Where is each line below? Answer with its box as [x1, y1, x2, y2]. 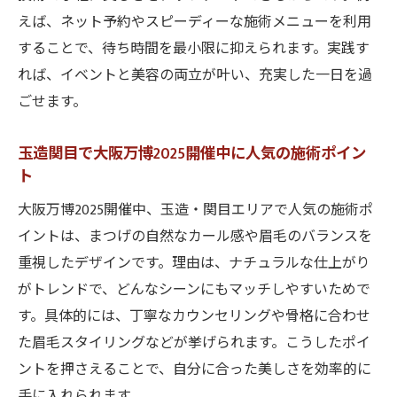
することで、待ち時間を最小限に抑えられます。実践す [18, 37, 370, 61]
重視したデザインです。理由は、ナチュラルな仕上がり [18, 252, 370, 276]
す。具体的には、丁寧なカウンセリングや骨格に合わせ [18, 305, 370, 329]
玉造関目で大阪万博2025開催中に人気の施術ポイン [18, 141, 366, 167]
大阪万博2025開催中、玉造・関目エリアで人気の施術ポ [18, 198, 373, 222]
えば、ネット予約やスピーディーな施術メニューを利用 [18, 11, 371, 35]
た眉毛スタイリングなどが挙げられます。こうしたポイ [18, 331, 370, 355]
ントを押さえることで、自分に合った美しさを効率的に [18, 358, 371, 382]
